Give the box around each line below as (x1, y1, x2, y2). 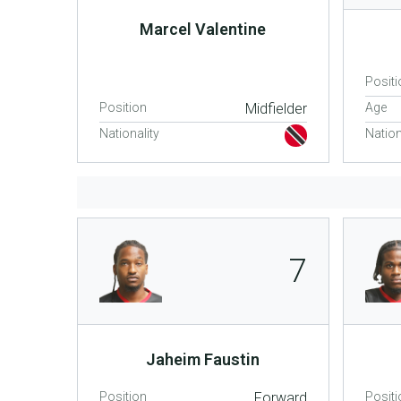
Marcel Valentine (140, 19, 267, 38)
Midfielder (244, 99, 307, 117)
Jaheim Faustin (146, 349, 260, 369)
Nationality (99, 125, 159, 141)
